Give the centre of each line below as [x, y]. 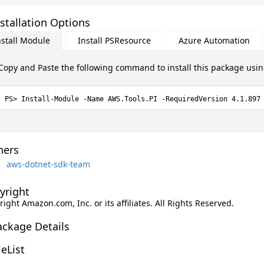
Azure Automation [214, 40]
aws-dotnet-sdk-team [48, 164]
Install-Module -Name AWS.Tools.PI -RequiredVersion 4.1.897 [141, 99]
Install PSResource [114, 40]
